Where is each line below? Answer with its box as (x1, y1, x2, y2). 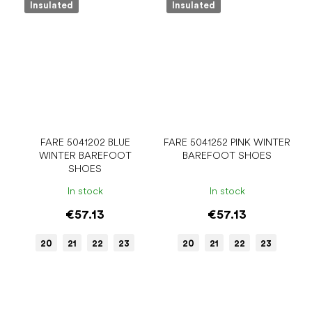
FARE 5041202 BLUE (40, 136, 130, 148)
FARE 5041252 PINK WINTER (164, 136, 290, 148)
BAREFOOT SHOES (182, 150, 272, 162)
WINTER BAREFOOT (38, 150, 132, 162)
